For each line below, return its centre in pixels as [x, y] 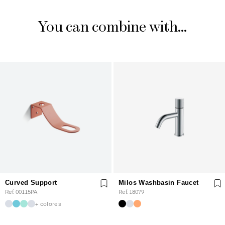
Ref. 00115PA [21, 192]
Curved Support [31, 183]
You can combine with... [113, 28]
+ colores [48, 203]
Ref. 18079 [131, 192]
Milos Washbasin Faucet [159, 183]
